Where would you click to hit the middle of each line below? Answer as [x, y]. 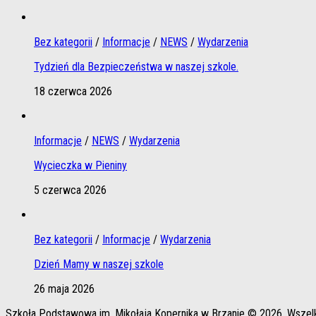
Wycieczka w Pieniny [80, 165]
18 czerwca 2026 [73, 91]
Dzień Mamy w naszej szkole [99, 264]
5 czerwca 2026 [70, 190]
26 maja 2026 [64, 288]
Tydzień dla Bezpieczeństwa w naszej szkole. [136, 66]
